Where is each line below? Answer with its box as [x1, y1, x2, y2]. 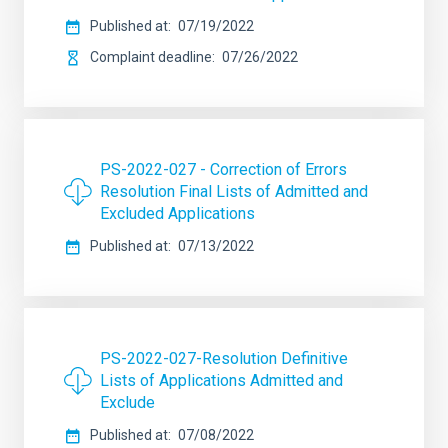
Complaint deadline [90, 49, 212, 65]
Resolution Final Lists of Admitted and [100, 182, 368, 201]
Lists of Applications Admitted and [100, 371, 343, 390]
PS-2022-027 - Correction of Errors [100, 160, 347, 179]
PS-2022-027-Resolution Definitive [100, 349, 348, 368]
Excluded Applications [100, 204, 255, 223]
